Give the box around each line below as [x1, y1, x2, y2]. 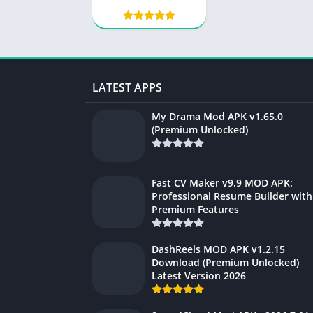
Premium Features [152, 203, 239, 217]
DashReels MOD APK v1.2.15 [152, 242, 285, 256]
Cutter [133, 14, 165, 28]
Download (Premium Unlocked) [152, 256, 299, 270]
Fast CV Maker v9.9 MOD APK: [152, 176, 293, 190]
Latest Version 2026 [152, 269, 246, 283]
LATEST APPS [92, 80, 162, 96]
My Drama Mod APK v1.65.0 [152, 110, 283, 124]
